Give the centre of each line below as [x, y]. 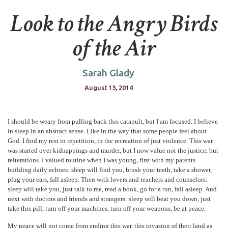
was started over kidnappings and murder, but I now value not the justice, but [113, 150]
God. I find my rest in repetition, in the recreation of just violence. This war [110, 141]
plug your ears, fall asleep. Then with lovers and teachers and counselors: [108, 179]
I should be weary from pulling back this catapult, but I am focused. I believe [113, 121]
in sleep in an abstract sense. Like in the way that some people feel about [107, 131]
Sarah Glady [109, 73]
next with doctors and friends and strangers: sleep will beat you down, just [109, 199]
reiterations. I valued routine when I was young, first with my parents [102, 160]
